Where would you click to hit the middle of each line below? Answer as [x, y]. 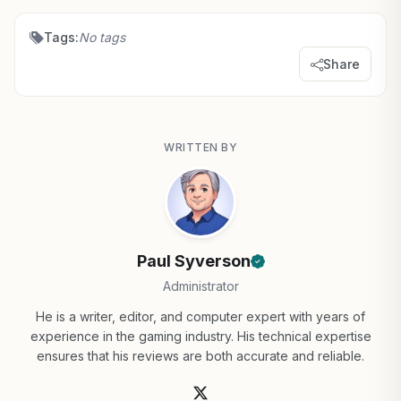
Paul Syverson [193, 261]
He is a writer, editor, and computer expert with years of [200, 316]
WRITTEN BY [200, 147]
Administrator [200, 286]
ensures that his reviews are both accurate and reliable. [200, 356]
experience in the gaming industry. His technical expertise [200, 336]
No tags [102, 37]
